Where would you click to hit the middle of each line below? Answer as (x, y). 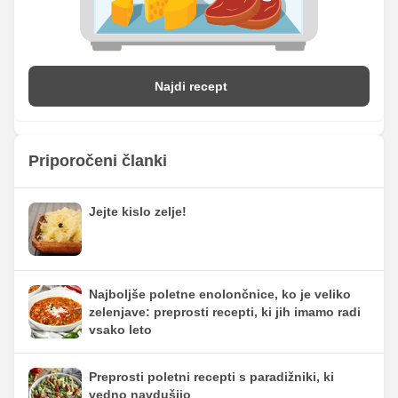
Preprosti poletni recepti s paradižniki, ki (211, 376)
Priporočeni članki (98, 160)
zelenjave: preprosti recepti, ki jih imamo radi (225, 311)
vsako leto (120, 329)
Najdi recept (191, 86)
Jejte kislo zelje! (138, 211)
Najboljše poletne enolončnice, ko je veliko (220, 294)
